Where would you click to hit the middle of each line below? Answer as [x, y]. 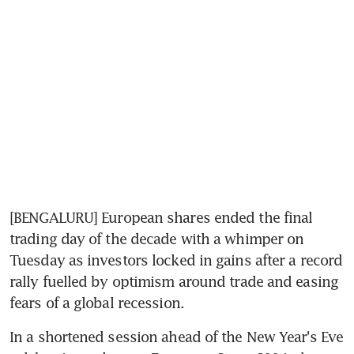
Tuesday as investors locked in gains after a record [176, 260]
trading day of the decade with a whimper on [157, 238]
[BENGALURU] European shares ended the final [161, 217]
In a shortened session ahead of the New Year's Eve [177, 336]
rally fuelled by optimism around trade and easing [174, 281]
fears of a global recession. [97, 302]
